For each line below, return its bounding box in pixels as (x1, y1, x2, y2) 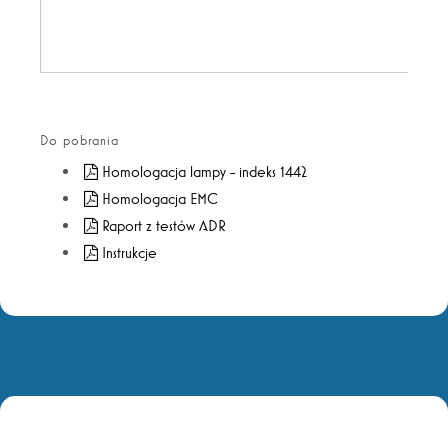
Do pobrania (40, 132, 119, 149)
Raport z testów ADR (102, 216, 227, 236)
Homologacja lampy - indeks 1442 (102, 162, 308, 182)
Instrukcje (102, 243, 158, 263)
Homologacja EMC (102, 189, 219, 209)
